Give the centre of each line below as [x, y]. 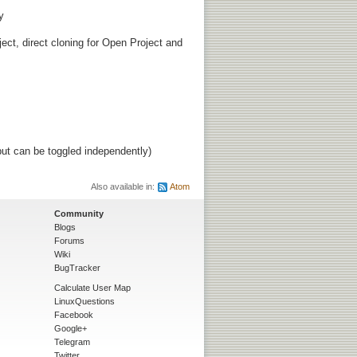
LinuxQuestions [84, 301]
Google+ [71, 328]
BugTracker [77, 267]
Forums [69, 240]
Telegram [72, 341]
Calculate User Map [92, 287]
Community [79, 213]
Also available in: [124, 186]
